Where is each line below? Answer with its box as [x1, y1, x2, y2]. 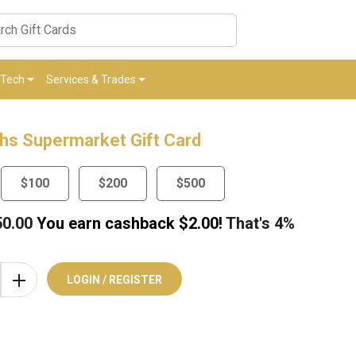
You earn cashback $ [33, 214, 188, 234]
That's [222, 214, 274, 234]
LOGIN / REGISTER [67, 273, 162, 287]
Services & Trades [45, 73, 136, 87]
